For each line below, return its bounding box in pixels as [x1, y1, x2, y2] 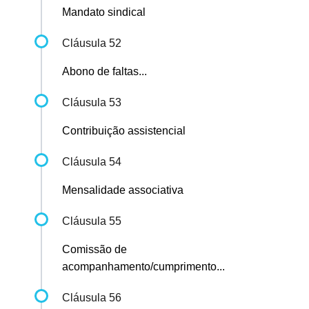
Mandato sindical [62, 6, 146, 19]
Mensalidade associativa [62, 184, 183, 197]
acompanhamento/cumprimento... [62, 261, 225, 273]
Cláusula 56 [62, 292, 121, 304]
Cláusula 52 [62, 37, 121, 50]
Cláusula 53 [62, 97, 121, 109]
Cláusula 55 [62, 215, 121, 228]
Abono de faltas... [62, 66, 147, 78]
